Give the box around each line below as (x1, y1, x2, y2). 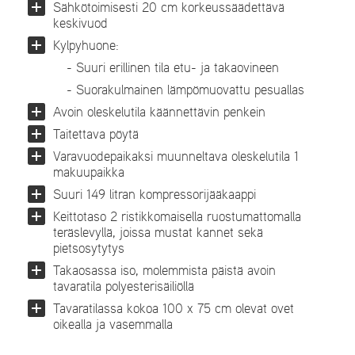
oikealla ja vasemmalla (53, 318, 173, 331)
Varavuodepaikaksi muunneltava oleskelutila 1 (53, 150, 299, 163)
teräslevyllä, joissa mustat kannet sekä (53, 226, 263, 239)
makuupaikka (53, 166, 124, 179)
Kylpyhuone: (53, 39, 119, 52)
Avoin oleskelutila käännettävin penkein (53, 105, 265, 119)
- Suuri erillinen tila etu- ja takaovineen (63, 61, 279, 74)
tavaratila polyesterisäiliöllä (53, 280, 194, 293)
